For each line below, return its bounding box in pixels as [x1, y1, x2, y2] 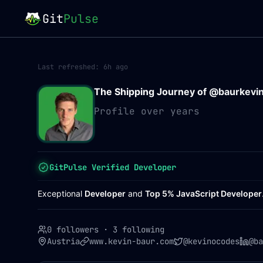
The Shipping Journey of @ [94, 86, 218, 97]
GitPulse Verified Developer [49, 162, 176, 173]
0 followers [47, 224, 99, 235]
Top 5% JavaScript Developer [145, 188, 262, 198]
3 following [113, 224, 164, 235]
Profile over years [94, 105, 200, 117]
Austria [47, 236, 80, 247]
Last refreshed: [38, 62, 103, 72]
